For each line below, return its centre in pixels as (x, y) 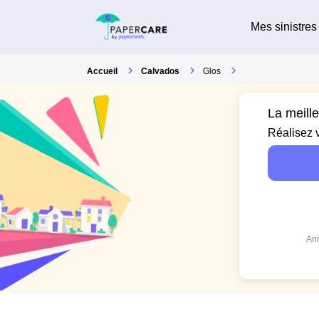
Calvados (160, 71)
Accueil (102, 71)
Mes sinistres (283, 26)
